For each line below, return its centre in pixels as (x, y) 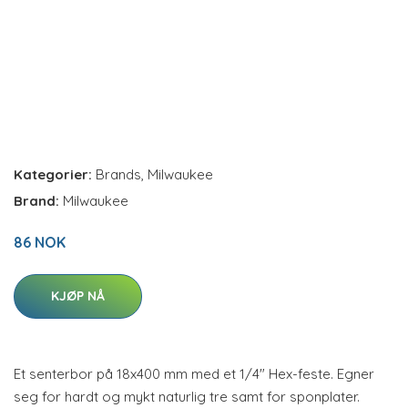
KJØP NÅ (78, 296)
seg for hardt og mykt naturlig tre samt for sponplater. (187, 397)
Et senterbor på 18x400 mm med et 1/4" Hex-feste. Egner (194, 374)
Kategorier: (53, 174)
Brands (118, 174)
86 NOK (40, 242)
